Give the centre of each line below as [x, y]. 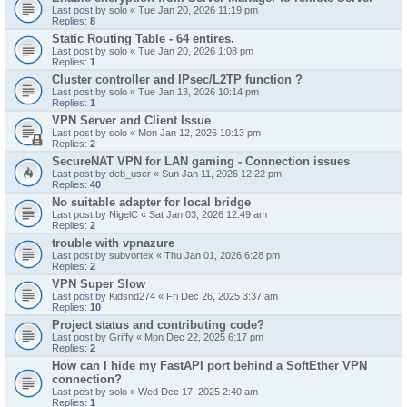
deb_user [130, 174]
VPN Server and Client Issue [131, 120]
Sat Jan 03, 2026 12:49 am [208, 214]
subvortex [131, 255]
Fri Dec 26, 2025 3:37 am [222, 296]
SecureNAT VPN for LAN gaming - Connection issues [201, 161]
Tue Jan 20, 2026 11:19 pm [198, 10]
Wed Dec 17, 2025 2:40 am [198, 392]
